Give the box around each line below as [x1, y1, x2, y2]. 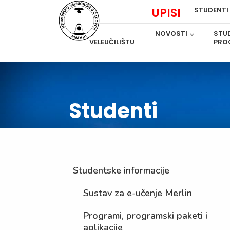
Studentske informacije [73, 164, 170, 177]
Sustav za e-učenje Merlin [83, 187, 193, 199]
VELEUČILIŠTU [89, 37, 135, 47]
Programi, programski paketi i [83, 209, 208, 222]
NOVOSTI [155, 29, 188, 39]
